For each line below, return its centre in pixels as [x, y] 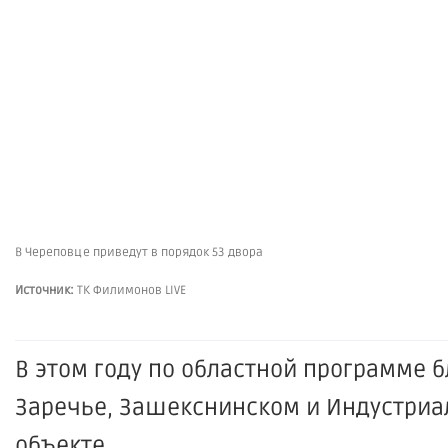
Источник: [46, 290]
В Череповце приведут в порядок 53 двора [139, 252]
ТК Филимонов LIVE [131, 290]
